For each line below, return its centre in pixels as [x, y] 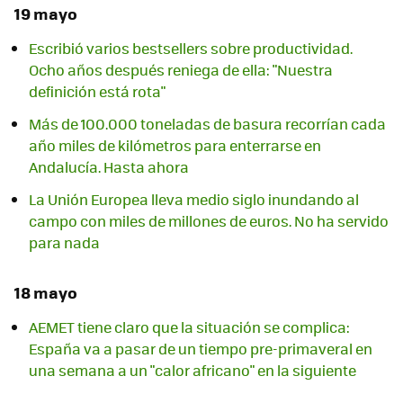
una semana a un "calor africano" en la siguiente [193, 371]
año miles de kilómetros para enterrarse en [175, 145]
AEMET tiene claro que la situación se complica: [189, 327]
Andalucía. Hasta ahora [109, 166]
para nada [64, 242]
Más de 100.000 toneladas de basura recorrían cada [207, 123]
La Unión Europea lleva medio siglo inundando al [194, 199]
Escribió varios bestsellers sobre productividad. [191, 48]
